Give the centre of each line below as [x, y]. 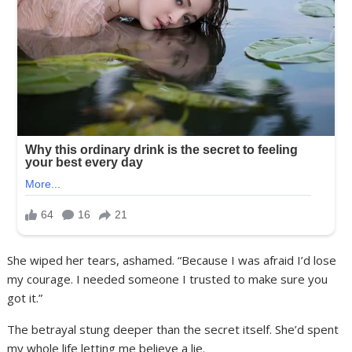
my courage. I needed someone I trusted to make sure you [168, 279]
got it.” [25, 297]
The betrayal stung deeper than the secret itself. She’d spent [173, 329]
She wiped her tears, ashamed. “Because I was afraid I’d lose [172, 260]
